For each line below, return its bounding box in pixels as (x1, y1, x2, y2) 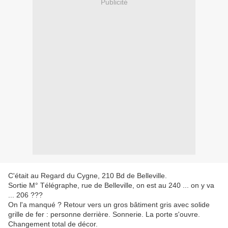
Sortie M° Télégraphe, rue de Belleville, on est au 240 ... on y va (8, 181, 214, 190)
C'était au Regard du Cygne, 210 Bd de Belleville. (8, 172, 167, 180)
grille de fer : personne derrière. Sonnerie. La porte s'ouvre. (8, 210, 200, 219)
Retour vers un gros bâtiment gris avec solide (64, 201, 210, 209)
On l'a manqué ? (8, 201, 64, 209)
